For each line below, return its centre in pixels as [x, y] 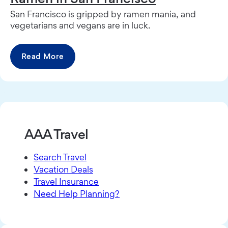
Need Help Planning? [77, 193]
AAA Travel [56, 134]
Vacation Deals [63, 169]
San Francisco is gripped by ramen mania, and [103, 14]
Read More [43, 56]
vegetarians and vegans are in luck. [80, 25]
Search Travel [60, 157]
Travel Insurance [66, 181]
